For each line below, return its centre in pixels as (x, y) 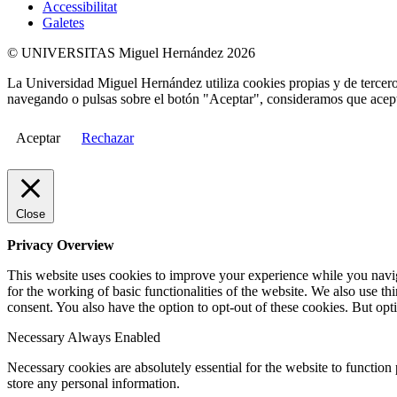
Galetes (63, 22)
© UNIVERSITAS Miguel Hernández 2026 (131, 52)
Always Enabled (114, 337)
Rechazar (108, 137)
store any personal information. (93, 383)
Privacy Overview (61, 245)
